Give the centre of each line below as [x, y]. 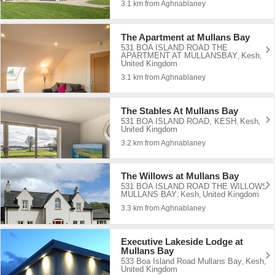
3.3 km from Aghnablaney [164, 208]
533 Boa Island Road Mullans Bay [182, 261]
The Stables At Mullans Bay [180, 110]
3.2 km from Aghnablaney [164, 143]
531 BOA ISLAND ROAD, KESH [179, 121]
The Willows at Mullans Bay [180, 176]
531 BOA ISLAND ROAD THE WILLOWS [195, 187]
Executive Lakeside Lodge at [182, 242]
